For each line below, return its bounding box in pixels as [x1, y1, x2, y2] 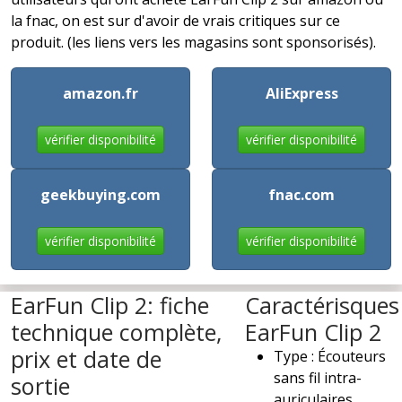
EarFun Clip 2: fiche [11, 289, 209, 320]
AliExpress [265, 83, 338, 103]
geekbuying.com [40, 184, 161, 205]
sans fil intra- [274, 367, 363, 388]
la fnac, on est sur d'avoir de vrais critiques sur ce [11, 10, 340, 31]
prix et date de [11, 343, 162, 374]
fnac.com [268, 184, 335, 205]
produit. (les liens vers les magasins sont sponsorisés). [11, 31, 376, 52]
